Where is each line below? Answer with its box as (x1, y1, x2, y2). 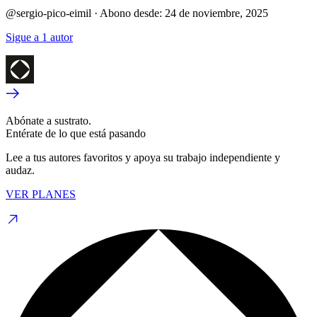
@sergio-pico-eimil (6, 6, 91, 19)
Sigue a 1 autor (6, 30, 73, 43)
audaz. (6, 163, 35, 176)
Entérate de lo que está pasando (6, 127, 146, 139)
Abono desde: (100, 6, 162, 19)
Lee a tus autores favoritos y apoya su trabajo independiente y (6, 151, 280, 163)
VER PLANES (6, 188, 76, 200)
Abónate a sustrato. (6, 114, 91, 127)
